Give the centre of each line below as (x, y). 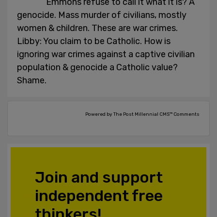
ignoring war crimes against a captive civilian (106, 54)
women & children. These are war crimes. (97, 28)
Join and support (99, 178)
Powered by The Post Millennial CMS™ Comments (142, 115)
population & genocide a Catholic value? (97, 68)
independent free (99, 196)
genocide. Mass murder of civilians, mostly (102, 15)
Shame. (32, 81)
